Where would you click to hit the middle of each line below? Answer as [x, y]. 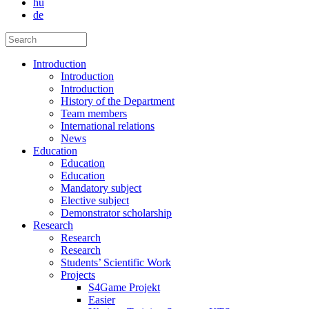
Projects [78, 275]
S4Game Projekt [124, 287]
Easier [102, 299]
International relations [108, 126]
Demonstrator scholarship [116, 212]
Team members [94, 113]
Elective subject [95, 200]
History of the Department [118, 101]
